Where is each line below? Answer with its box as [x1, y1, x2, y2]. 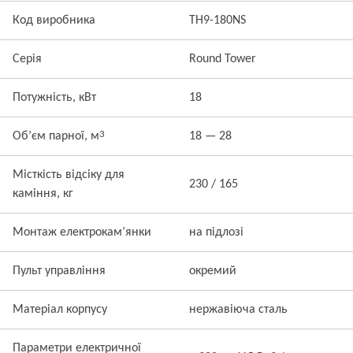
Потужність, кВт [13, 91, 96, 104]
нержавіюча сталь [189, 303, 288, 316]
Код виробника [13, 14, 95, 27]
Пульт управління [13, 265, 106, 277]
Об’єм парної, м [13, 130, 99, 143]
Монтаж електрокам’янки [13, 226, 151, 239]
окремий [189, 265, 236, 277]
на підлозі [189, 226, 243, 239]
